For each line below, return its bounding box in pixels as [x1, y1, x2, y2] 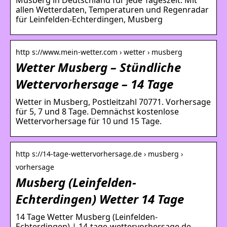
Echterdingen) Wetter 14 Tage [16, 190, 184, 207]
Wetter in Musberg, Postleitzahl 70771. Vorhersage [16, 96, 211, 107]
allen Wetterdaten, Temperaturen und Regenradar [16, 4, 209, 15]
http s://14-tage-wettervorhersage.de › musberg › [16, 148, 183, 159]
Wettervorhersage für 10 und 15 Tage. [16, 115, 162, 127]
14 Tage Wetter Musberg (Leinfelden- [16, 211, 158, 222]
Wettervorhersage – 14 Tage [16, 75, 173, 92]
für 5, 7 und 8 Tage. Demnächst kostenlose [16, 105, 179, 117]
